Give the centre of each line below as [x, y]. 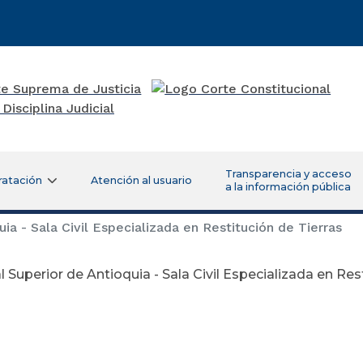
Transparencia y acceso [288, 173]
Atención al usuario [141, 180]
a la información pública [288, 186]
